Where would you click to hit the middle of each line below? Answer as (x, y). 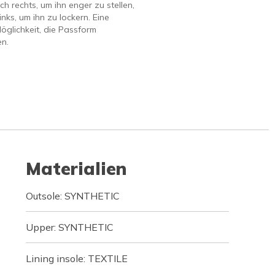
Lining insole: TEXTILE (76, 258)
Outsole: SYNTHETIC (72, 196)
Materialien (76, 168)
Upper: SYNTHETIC (69, 227)
